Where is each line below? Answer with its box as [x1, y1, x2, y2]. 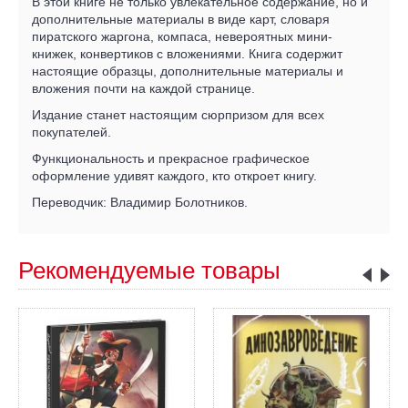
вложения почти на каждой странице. [32, 81, 255, 96]
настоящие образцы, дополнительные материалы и [32, 64, 343, 78]
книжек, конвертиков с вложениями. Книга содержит [32, 46, 342, 61]
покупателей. [32, 125, 111, 139]
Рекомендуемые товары [18, 257, 280, 284]
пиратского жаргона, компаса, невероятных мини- [32, 29, 332, 44]
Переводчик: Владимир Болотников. [32, 195, 248, 209]
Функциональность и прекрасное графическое [32, 151, 310, 166]
